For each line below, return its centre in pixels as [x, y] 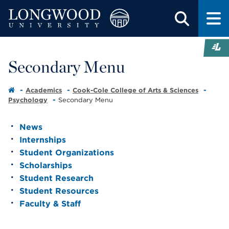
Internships [43, 140]
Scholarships [46, 165]
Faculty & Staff [50, 204]
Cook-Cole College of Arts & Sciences [135, 90]
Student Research [56, 178]
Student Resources [59, 191]
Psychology [28, 100]
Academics [44, 90]
